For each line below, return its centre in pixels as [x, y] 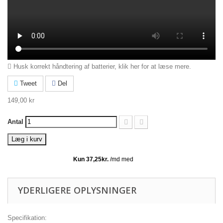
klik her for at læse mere [154, 66]
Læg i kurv [27, 139]
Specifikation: [27, 218]
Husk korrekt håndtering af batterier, [65, 66]
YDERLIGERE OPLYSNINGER [77, 190]
